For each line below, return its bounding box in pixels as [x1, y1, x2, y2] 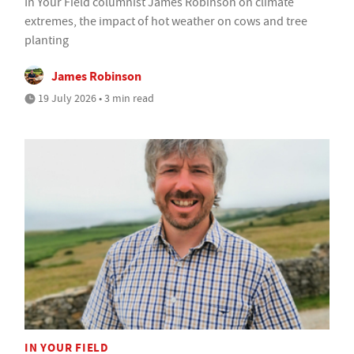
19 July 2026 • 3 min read [36, 90, 154, 105]
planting [24, 32, 69, 48]
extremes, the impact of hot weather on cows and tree [24, 13, 307, 29]
